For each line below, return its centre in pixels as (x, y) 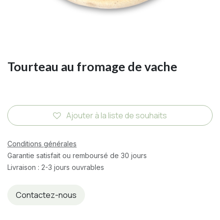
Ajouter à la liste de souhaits (117, 115)
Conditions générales (42, 143)
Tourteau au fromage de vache (92, 66)
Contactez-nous (46, 195)
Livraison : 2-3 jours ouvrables (56, 167)
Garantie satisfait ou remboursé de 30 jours (77, 155)
